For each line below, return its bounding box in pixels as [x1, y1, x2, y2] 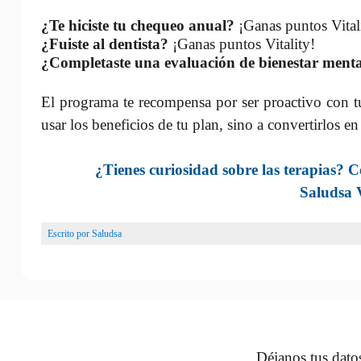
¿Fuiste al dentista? [40, 35, 168, 52]
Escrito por [47, 227, 92, 239]
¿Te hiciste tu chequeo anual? [40, 16, 234, 34]
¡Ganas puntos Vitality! [168, 35, 315, 52]
